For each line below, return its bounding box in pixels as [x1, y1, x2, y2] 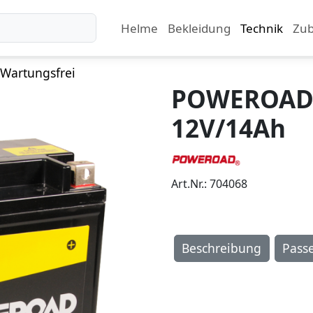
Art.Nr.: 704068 [171, 176, 247, 191]
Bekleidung [167, 20, 231, 36]
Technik [240, 20, 283, 36]
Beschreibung [182, 240, 261, 257]
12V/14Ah [171, 111, 286, 145]
